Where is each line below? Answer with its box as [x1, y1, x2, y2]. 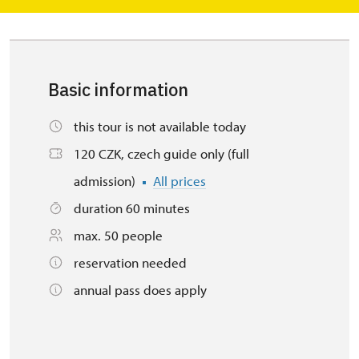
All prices [153, 172, 206, 189]
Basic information [48, 79, 188, 101]
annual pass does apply [74, 281, 207, 298]
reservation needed [74, 254, 187, 271]
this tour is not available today [74, 118, 246, 135]
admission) [74, 172, 139, 189]
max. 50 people [74, 227, 163, 244]
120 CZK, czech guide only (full [74, 145, 249, 162]
